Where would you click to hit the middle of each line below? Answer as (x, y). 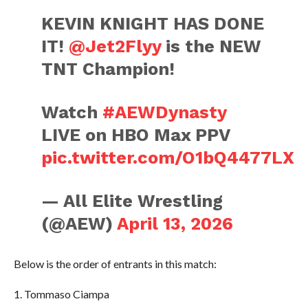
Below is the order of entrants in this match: (115, 264)
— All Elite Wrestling (132, 201)
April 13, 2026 (175, 224)
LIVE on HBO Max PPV (136, 135)
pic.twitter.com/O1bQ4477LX (168, 158)
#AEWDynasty (165, 112)
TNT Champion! (108, 69)
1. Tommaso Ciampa (61, 294)
